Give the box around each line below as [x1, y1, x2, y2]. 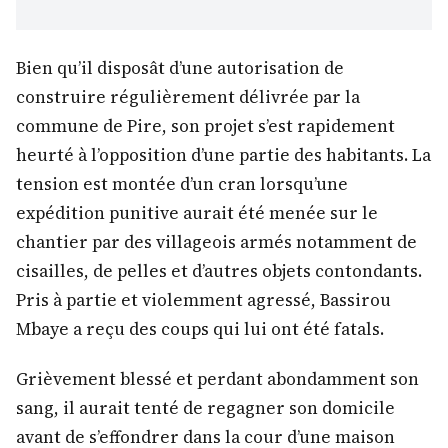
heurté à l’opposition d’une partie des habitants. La [16, 143, 431, 168]
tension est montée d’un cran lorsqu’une [16, 172, 348, 197]
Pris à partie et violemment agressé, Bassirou [16, 288, 391, 313]
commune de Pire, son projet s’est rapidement [16, 114, 395, 139]
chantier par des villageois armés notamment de [16, 230, 417, 255]
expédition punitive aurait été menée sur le [16, 201, 378, 226]
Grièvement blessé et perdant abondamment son [16, 367, 419, 392]
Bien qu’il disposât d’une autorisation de [16, 56, 344, 81]
